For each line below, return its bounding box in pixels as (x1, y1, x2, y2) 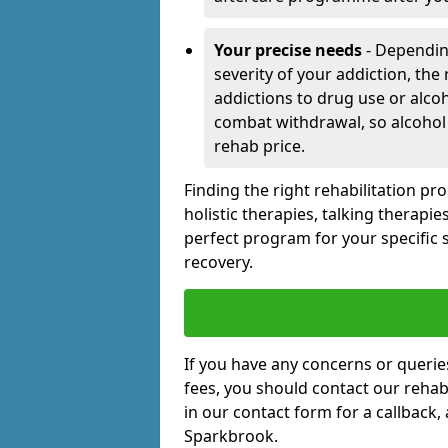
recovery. (184, 251, 253, 274)
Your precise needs (214, 39, 362, 62)
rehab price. (214, 135, 305, 158)
